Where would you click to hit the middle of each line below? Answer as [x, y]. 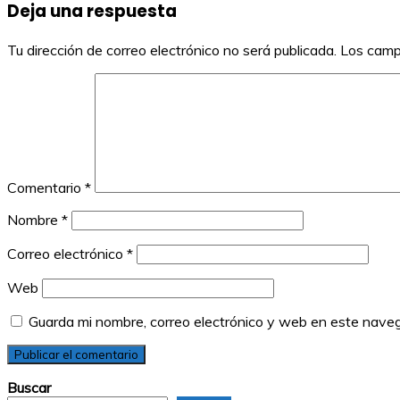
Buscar [29, 388]
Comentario [46, 188]
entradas [58, 23]
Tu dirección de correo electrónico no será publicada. [172, 50]
